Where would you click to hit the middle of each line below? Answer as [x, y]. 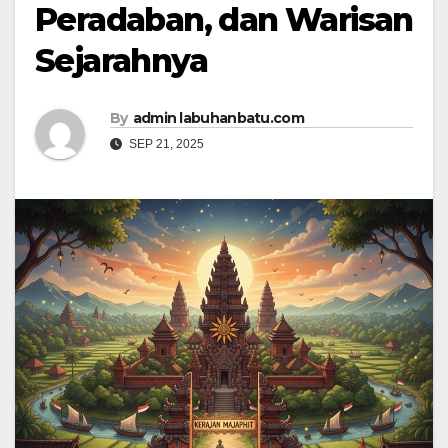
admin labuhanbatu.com [218, 118]
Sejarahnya [121, 61]
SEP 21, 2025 [165, 144]
